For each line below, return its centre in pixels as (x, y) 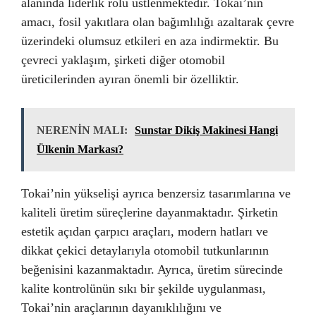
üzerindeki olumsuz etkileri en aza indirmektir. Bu (150, 41)
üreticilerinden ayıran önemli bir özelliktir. (130, 79)
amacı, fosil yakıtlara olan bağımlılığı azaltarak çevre (158, 22)
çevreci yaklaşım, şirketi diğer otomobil (123, 60)
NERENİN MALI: (82, 130)
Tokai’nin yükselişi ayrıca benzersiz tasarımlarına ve (156, 193)
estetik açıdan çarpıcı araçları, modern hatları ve (145, 231)
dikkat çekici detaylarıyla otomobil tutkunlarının (145, 250)
